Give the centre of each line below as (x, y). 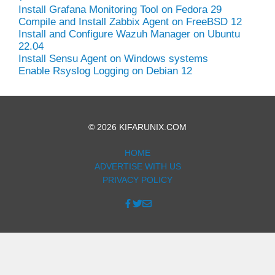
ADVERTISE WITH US (137, 166)
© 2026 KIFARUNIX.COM (137, 127)
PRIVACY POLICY (137, 180)
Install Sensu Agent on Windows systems (113, 58)
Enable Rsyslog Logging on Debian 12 (105, 71)
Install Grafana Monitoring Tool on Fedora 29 (120, 9)
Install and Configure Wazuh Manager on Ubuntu (129, 34)
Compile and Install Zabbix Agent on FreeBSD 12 (130, 21)
